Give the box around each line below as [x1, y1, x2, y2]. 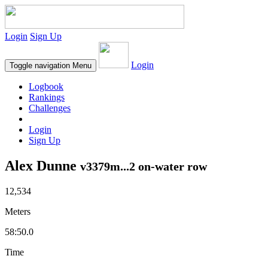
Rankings [29, 92, 65, 102]
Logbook [29, 81, 63, 92]
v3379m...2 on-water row [80, 159, 207, 173]
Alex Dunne [5, 157, 80, 173]
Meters [5, 206, 31, 217]
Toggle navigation [10, 61, 70, 70]
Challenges [29, 103, 71, 113]
